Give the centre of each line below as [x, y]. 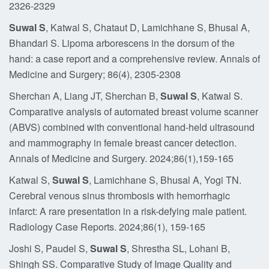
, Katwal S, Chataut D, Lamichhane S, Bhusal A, [148, 27]
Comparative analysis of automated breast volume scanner [134, 111]
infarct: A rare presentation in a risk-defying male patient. [128, 211]
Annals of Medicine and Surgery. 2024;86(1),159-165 [121, 158]
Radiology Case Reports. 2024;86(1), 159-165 [107, 227]
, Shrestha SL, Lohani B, [178, 248]
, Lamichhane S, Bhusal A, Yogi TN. [165, 180]
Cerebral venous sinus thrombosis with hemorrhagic [119, 195]
